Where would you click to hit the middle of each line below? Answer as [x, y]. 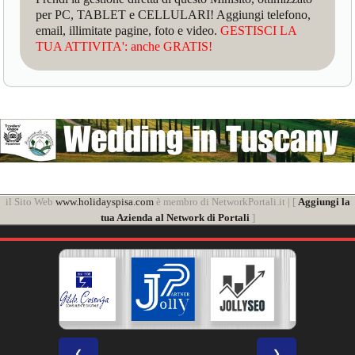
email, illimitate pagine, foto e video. [128, 30]
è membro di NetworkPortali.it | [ [225, 202]
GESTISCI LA [259, 30]
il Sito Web [30, 202]
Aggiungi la [324, 202]
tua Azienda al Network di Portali [175, 218]
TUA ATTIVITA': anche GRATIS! [124, 46]
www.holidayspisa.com [104, 202]
